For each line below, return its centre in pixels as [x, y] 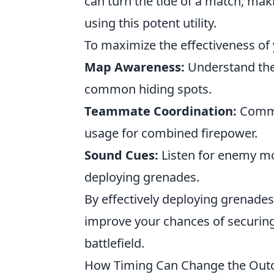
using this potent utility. [150, 23]
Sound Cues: [121, 155]
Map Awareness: [135, 67]
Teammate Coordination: [161, 111]
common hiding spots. [148, 89]
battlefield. [114, 243]
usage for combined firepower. [171, 133]
